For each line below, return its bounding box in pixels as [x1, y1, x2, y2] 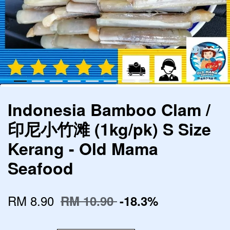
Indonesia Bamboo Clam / [8, 98, 210, 121]
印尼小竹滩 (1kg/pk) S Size [8, 117, 211, 141]
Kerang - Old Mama [8, 137, 158, 160]
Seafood [8, 156, 73, 180]
